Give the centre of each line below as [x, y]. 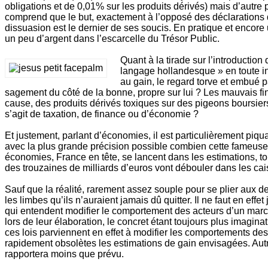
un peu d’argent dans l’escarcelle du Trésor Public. [112, 39]
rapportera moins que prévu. [64, 254]
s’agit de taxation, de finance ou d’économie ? [102, 114]
